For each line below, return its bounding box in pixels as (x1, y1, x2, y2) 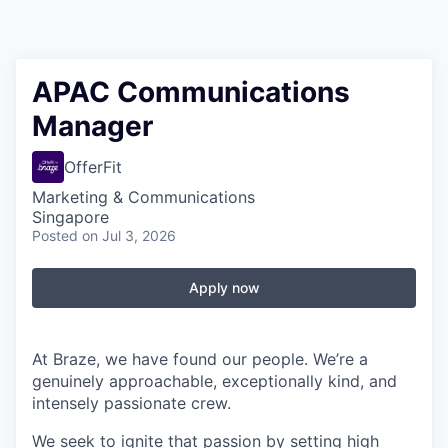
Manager (32, 109, 153, 143)
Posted (32, 227, 78, 244)
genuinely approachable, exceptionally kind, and (32, 371, 397, 391)
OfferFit (64, 157, 122, 177)
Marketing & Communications (32, 187, 255, 207)
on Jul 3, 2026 (82, 227, 176, 244)
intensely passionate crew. (32, 393, 231, 413)
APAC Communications (32, 75, 350, 109)
